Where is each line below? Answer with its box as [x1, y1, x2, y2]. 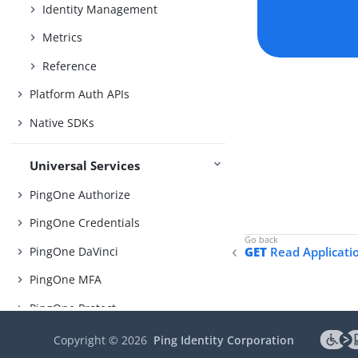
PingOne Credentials [30, 215, 141, 231]
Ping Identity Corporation [153, 332, 295, 348]
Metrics [42, 30, 83, 46]
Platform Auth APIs [30, 86, 130, 102]
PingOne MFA [30, 272, 102, 288]
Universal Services [30, 157, 141, 174]
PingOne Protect [30, 300, 117, 316]
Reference [42, 58, 97, 74]
